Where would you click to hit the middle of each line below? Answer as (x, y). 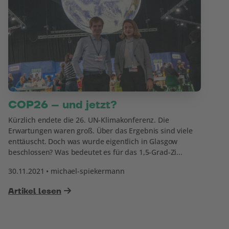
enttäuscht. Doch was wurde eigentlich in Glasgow (93, 141)
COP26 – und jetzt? (63, 105)
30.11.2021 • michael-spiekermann (66, 171)
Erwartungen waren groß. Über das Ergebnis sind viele (100, 131)
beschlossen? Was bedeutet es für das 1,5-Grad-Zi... (95, 152)
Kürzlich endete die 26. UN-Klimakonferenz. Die (89, 120)
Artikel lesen (35, 191)
